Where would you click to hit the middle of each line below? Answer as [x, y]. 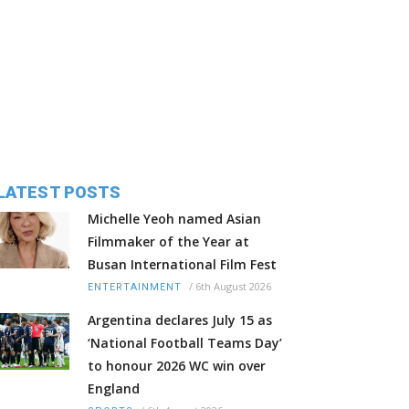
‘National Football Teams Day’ [185, 343]
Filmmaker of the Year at [168, 242]
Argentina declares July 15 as [180, 320]
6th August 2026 [233, 287]
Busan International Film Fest [182, 265]
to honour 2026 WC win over [177, 366]
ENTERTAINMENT [135, 288]
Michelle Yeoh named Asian [174, 219]
